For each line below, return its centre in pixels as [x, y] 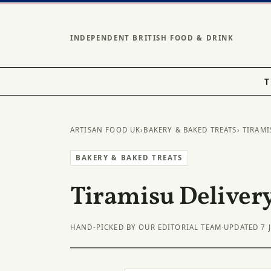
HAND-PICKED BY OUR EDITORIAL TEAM [146, 227]
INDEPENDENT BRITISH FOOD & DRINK [152, 38]
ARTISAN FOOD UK [106, 130]
